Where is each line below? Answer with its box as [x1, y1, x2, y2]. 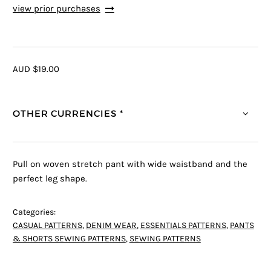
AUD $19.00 [12, 64, 59, 74]
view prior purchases [12, 4, 100, 15]
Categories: [12, 207, 56, 218]
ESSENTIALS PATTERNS [140, 221, 226, 231]
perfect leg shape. [12, 174, 87, 184]
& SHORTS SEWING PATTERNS [12, 234, 126, 244]
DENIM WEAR [85, 221, 137, 231]
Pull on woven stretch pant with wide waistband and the [12, 159, 247, 170]
